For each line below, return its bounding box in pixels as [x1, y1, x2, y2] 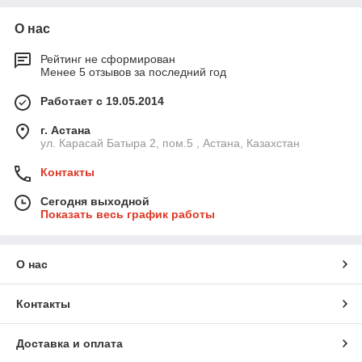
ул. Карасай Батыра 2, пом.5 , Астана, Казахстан [40, 137, 300, 150]
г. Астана [40, 124, 90, 137]
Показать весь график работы [40, 208, 215, 221]
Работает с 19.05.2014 [40, 95, 164, 108]
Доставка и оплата [16, 337, 123, 351]
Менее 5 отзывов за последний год [40, 65, 226, 79]
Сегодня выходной [40, 195, 149, 208]
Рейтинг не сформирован [40, 53, 175, 66]
